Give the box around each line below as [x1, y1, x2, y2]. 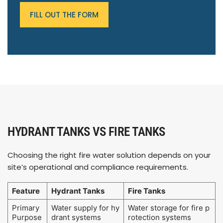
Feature [11, 186, 40, 196]
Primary [11, 203, 39, 213]
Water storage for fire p [127, 203, 210, 213]
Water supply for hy [51, 203, 119, 213]
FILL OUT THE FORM [30, 9, 99, 20]
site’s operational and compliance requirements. [7, 162, 190, 173]
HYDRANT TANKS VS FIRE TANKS [7, 124, 165, 139]
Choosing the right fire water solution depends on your [7, 150, 211, 161]
